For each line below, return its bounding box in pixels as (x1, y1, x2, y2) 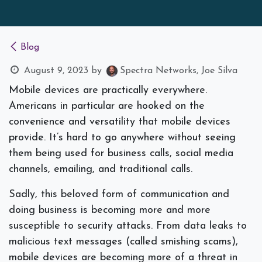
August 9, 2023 (23, 66, 88, 76)
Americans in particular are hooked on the (9, 101, 205, 112)
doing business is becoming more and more (9, 205, 211, 216)
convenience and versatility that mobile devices (9, 116, 230, 128)
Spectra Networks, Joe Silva (119, 66, 237, 76)
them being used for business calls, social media (9, 148, 233, 160)
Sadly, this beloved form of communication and (9, 189, 229, 201)
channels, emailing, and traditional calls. (9, 164, 196, 175)
